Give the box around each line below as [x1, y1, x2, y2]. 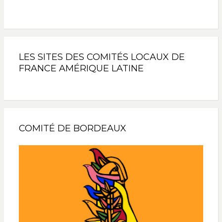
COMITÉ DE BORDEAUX [18, 123, 126, 134]
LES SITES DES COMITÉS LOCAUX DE [18, 52, 185, 63]
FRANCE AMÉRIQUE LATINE [18, 63, 144, 74]
